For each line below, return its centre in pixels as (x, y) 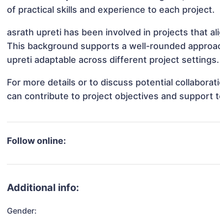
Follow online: (37, 141)
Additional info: (43, 188)
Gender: (22, 211)
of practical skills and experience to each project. (111, 10)
